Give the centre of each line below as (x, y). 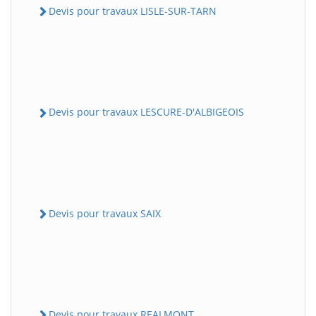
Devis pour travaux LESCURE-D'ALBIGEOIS (146, 112)
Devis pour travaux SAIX (105, 213)
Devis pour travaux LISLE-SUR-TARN (133, 11)
